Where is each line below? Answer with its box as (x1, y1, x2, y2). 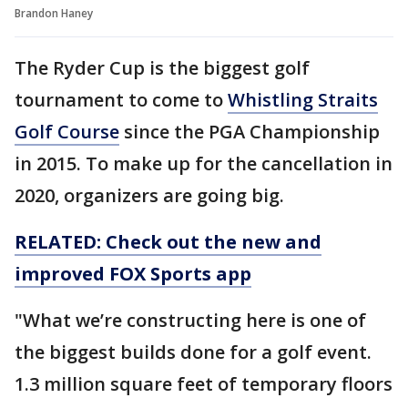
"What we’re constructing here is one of (15, 307, 366, 332)
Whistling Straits (228, 87, 378, 112)
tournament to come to (15, 87, 228, 112)
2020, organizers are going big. (15, 182, 284, 208)
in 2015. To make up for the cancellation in (15, 150, 393, 176)
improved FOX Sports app (15, 260, 251, 286)
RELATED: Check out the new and (15, 229, 321, 254)
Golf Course (15, 118, 119, 144)
